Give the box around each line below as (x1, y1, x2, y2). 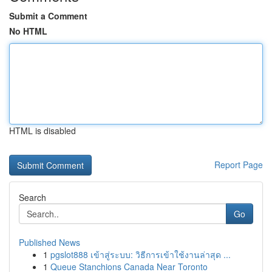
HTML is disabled (9, 124, 76, 137)
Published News (19, 236, 80, 248)
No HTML (9, 25, 47, 37)
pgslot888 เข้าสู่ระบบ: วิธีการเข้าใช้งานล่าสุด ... (50, 248, 231, 260)
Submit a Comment (9, 10, 87, 22)
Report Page (214, 158, 263, 171)
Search (19, 191, 46, 203)
